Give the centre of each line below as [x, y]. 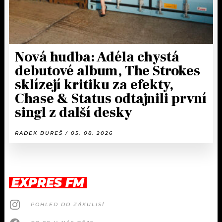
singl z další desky [73, 112]
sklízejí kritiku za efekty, [94, 84]
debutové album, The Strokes [108, 71]
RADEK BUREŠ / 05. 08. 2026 [64, 133]
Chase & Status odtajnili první [111, 98]
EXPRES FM [48, 182]
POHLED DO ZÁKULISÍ [68, 205]
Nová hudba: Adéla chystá [97, 57]
